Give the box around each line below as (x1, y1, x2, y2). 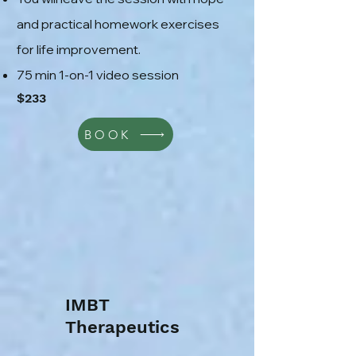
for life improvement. (17, 41, 141, 57)
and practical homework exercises (17, 16, 219, 32)
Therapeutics (65, 317, 180, 337)
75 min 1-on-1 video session (17, 67, 181, 83)
